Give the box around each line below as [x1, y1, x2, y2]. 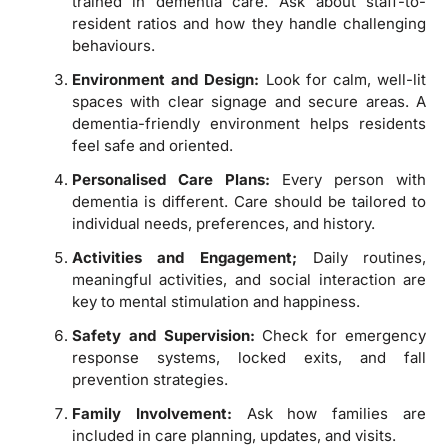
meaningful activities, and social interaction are [71, 269, 427, 289]
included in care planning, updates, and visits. [71, 425, 396, 445]
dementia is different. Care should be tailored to [71, 191, 427, 211]
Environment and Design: [71, 69, 260, 89]
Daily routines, [297, 247, 427, 267]
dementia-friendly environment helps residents [71, 113, 427, 133]
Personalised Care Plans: [71, 169, 270, 189]
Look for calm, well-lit [259, 69, 427, 89]
